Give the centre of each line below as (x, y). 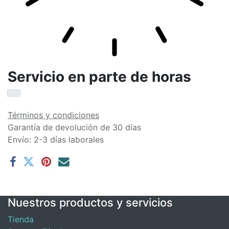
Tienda (21, 219)
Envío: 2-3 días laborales (56, 140)
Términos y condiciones (53, 115)
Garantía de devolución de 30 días (74, 127)
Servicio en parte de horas (99, 77)
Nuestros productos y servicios (90, 202)
